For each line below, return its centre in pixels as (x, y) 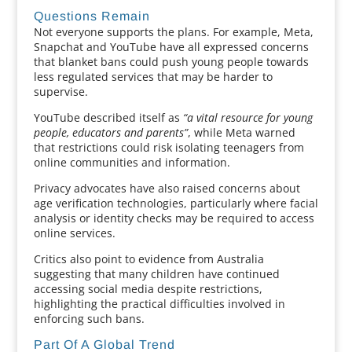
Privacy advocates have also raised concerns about (167, 188)
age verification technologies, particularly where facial (176, 203)
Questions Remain (92, 16)
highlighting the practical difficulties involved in (159, 304)
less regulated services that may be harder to (153, 77)
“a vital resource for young (247, 117)
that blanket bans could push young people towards (171, 62)
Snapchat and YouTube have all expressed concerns (171, 47)
